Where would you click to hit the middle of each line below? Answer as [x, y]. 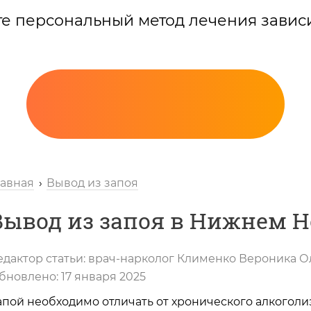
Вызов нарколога [162, 278]
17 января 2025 [103, 276]
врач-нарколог [131, 258]
